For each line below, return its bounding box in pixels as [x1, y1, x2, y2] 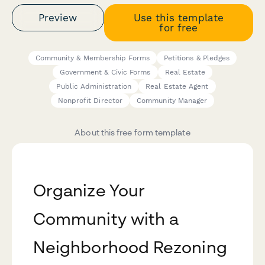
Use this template [133, 11, 224, 24]
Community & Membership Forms [35, 54, 150, 63]
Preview [38, 11, 77, 24]
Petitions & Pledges [163, 54, 230, 63]
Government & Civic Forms [59, 68, 151, 77]
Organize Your [33, 180, 146, 201]
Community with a [33, 209, 179, 229]
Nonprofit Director [57, 96, 123, 105]
